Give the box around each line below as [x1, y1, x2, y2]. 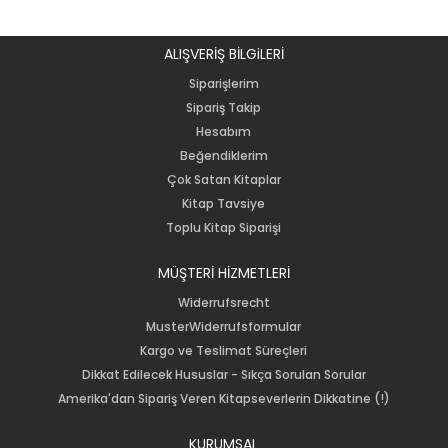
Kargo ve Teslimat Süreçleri [140, 341, 308, 359]
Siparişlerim [188, 74, 259, 92]
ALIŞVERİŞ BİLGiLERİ [163, 43, 284, 64]
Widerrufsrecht [177, 293, 270, 311]
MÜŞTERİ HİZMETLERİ [157, 262, 290, 283]
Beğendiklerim [179, 146, 268, 164]
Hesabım [196, 122, 252, 140]
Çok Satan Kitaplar [166, 170, 281, 188]
